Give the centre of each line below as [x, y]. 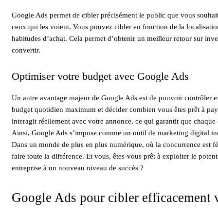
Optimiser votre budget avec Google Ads [100, 76]
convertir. [26, 50]
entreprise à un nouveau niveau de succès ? [78, 168]
